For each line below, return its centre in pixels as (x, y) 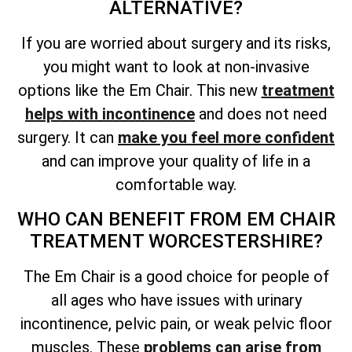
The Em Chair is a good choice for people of (176, 276)
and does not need (261, 114)
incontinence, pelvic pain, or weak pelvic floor (176, 323)
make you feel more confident (226, 138)
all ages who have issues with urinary (176, 300)
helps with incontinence (110, 114)
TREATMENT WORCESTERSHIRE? (176, 241)
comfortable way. (176, 185)
